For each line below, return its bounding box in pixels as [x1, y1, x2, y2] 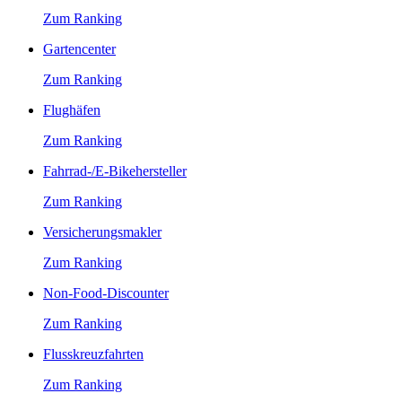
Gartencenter [43, 40, 116, 57]
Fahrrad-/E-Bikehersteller [43, 162, 187, 179]
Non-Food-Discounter [43, 284, 169, 301]
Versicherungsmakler [43, 223, 162, 240]
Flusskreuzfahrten [43, 345, 144, 362]
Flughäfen [43, 101, 100, 118]
